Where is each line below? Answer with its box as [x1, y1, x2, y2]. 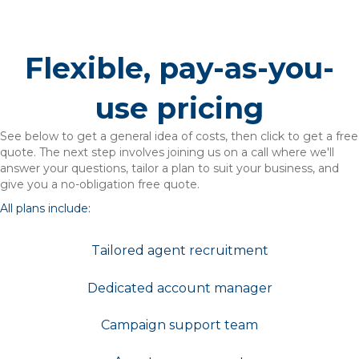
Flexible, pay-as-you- [25, 50, 334, 86]
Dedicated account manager [87, 280, 272, 296]
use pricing [95, 91, 264, 126]
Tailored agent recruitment [91, 243, 268, 259]
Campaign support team [101, 317, 258, 333]
